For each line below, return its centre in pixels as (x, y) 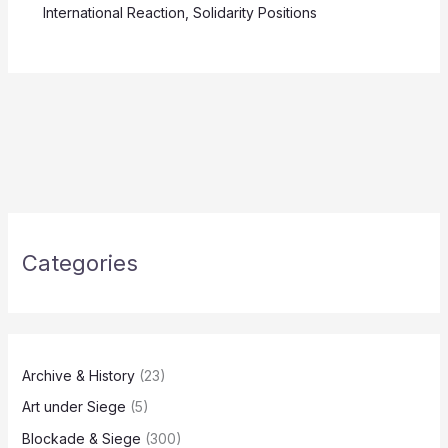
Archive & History (78, 375)
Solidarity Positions (254, 12)
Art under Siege (73, 407)
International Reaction (113, 12)
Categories (79, 262)
